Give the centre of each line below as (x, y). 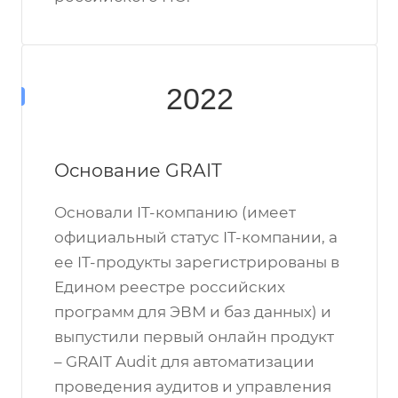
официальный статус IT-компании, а (196, 237)
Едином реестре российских (170, 287)
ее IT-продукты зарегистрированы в (197, 262)
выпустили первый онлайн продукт (194, 337)
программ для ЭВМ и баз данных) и (193, 312)
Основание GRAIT (138, 170)
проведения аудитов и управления (193, 386)
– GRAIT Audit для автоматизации (184, 362)
